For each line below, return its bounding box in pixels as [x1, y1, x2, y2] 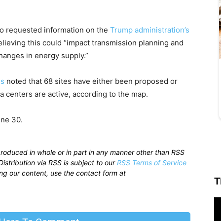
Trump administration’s [110, 25, 189, 35]
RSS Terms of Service [117, 158, 186, 167]
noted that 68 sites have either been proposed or [4, 76, 178, 86]
